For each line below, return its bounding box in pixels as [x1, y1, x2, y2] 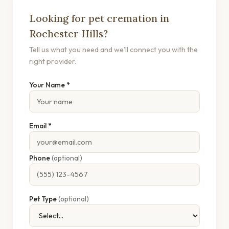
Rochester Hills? [29, 27, 108, 40]
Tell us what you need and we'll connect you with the [29, 45, 198, 55]
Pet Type [29, 194, 58, 203]
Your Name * [29, 80, 70, 90]
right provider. [29, 57, 76, 66]
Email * [29, 121, 52, 130]
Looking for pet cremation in [29, 12, 169, 25]
